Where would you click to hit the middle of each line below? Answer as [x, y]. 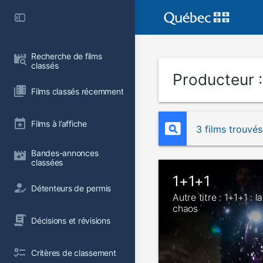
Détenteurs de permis [71, 188]
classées [47, 162]
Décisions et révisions [71, 220]
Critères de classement [74, 252]
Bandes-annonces [66, 153]
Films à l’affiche [59, 123]
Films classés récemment [77, 91]
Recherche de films [68, 56]
